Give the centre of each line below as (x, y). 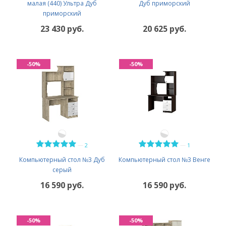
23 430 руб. (62, 29)
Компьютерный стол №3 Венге (164, 160)
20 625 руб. (164, 29)
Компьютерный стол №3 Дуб (62, 160)
